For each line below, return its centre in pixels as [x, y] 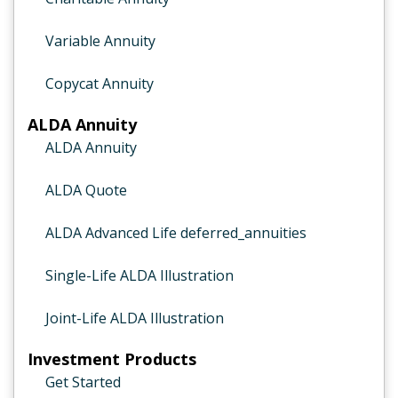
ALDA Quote [86, 190]
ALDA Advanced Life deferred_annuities [176, 233]
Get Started [83, 382]
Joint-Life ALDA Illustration [135, 318]
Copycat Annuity [99, 84]
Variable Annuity [100, 41]
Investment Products [112, 359]
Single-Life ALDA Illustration [139, 275]
